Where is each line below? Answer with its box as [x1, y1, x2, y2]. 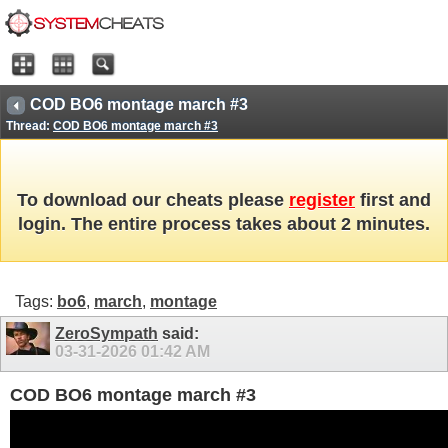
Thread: [6, 119, 53, 133]
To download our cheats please [17, 190, 289, 211]
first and [355, 190, 431, 211]
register [289, 190, 355, 211]
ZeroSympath [55, 324, 158, 342]
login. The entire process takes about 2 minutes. [18, 214, 430, 235]
